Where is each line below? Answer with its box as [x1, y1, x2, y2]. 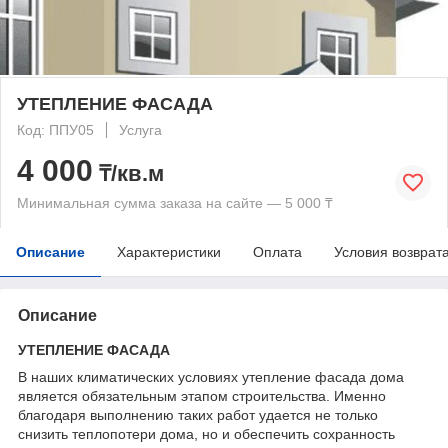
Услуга [119, 121, 162, 138]
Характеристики [117, 243, 221, 260]
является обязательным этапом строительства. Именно [18, 387, 386, 404]
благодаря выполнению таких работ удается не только [18, 406, 378, 423]
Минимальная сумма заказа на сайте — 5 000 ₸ [17, 194, 333, 211]
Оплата [253, 243, 302, 260]
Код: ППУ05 [17, 121, 94, 138]
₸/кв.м [93, 160, 164, 186]
